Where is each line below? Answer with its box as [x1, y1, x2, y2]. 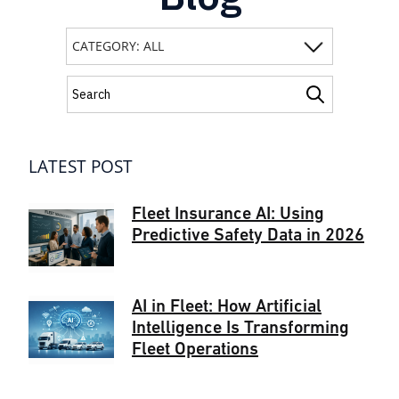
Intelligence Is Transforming [132, 319, 349, 338]
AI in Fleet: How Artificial [132, 297, 322, 316]
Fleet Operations [132, 340, 258, 359]
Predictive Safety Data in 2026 [132, 227, 364, 246]
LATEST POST [28, 154, 133, 179]
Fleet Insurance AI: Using [132, 206, 324, 224]
